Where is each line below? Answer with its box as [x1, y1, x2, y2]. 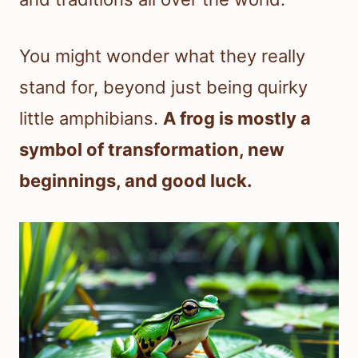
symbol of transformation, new [19, 139, 284, 161]
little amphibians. [19, 108, 163, 129]
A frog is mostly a [163, 108, 311, 129]
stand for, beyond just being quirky [19, 77, 308, 98]
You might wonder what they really [19, 46, 305, 67]
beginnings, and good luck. [19, 170, 253, 192]
